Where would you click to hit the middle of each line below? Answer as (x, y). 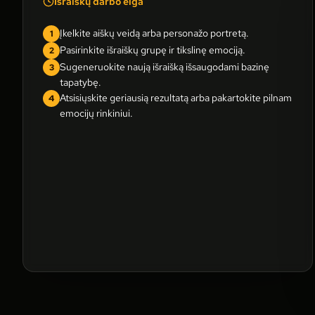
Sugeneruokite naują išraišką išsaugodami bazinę (165, 67)
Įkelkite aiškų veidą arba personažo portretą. (154, 33)
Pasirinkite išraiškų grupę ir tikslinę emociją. (153, 50)
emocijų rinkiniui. (96, 113)
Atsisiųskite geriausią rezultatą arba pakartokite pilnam (176, 98)
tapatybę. (81, 82)
